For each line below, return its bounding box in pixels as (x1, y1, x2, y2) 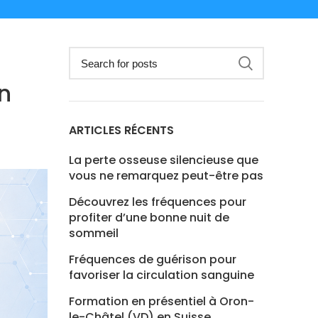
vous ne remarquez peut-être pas (68, 168, 263, 184)
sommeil (68, 225, 119, 241)
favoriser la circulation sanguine (68, 267, 254, 283)
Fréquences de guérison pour (68, 251, 236, 268)
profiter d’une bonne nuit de (68, 209, 229, 226)
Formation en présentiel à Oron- (68, 293, 254, 309)
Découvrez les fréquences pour (68, 194, 246, 210)
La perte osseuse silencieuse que (68, 152, 258, 168)
